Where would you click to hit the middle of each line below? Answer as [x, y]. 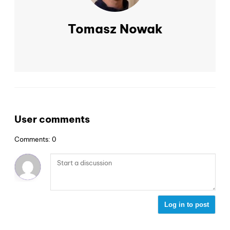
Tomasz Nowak [115, 29]
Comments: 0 [35, 139]
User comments [52, 119]
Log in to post [187, 204]
